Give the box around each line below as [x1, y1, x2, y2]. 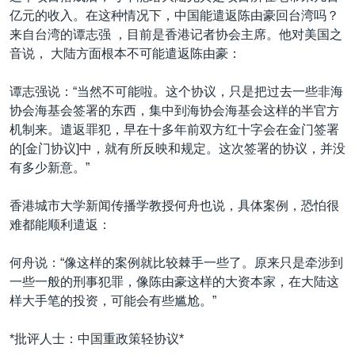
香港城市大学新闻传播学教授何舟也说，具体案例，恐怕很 [10, 199, 339, 212]
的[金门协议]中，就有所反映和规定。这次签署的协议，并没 [10, 142, 345, 155]
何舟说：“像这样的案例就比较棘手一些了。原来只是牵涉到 [10, 256, 343, 269]
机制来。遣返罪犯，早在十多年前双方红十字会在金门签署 [10, 123, 339, 136]
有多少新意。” [10, 161, 90, 174]
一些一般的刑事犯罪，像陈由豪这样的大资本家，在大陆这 [10, 275, 339, 288]
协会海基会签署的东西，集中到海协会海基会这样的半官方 [10, 104, 339, 117]
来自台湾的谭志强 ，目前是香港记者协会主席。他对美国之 [10, 28, 342, 41]
